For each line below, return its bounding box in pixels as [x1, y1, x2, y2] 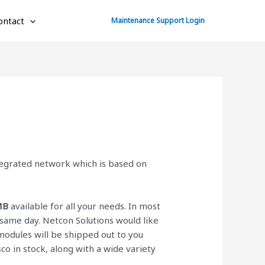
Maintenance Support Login [111, 15, 205, 25]
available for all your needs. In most [8, 199, 161, 212]
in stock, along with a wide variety [13, 242, 156, 254]
